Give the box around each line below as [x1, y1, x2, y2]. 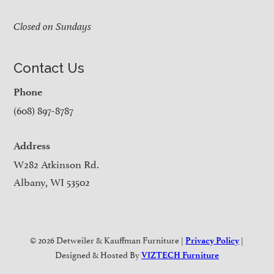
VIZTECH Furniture [141, 250, 219, 261]
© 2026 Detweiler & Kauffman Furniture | [30, 232, 186, 246]
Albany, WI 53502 [13, 172, 91, 189]
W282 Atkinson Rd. [13, 155, 100, 171]
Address [13, 139, 51, 152]
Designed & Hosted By [54, 247, 141, 261]
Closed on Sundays [13, 20, 92, 33]
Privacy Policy [185, 235, 240, 246]
